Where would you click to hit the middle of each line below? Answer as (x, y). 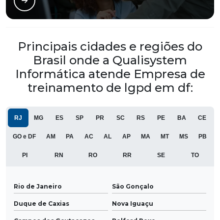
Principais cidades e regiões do (110, 47)
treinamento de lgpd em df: (110, 88)
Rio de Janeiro (38, 187)
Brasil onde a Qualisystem (110, 60)
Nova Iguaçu (133, 204)
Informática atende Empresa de (110, 74)
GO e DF (25, 137)
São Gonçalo (133, 187)
